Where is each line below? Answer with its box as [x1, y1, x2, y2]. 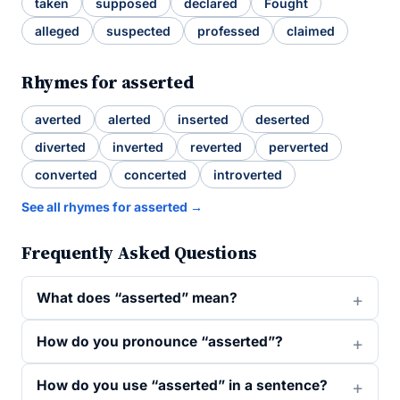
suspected [106, 23, 171, 38]
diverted [35, 139, 86, 154]
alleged [35, 23, 79, 38]
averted [35, 112, 81, 127]
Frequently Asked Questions [21, 240, 258, 265]
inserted [178, 112, 229, 127]
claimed [287, 23, 335, 38]
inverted [112, 139, 163, 154]
